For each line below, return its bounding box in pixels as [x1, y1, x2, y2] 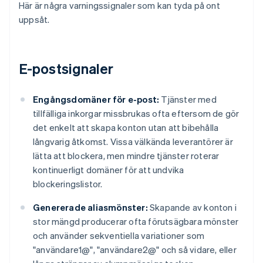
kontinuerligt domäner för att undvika [33, 164, 184, 176]
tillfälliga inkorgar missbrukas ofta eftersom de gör [33, 107, 240, 120]
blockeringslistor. [33, 178, 103, 190]
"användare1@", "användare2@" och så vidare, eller [33, 244, 237, 256]
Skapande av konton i [147, 201, 237, 214]
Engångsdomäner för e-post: [33, 93, 160, 106]
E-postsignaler [19, 59, 114, 78]
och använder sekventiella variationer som [33, 230, 205, 242]
